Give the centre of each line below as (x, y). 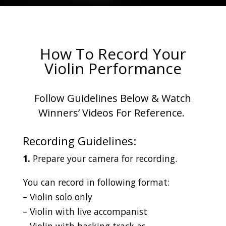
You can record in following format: (96, 182)
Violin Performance (113, 68)
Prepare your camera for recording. (103, 158)
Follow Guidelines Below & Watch (113, 98)
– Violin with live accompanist (85, 211)
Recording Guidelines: (79, 141)
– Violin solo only (57, 196)
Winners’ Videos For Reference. (113, 113)
